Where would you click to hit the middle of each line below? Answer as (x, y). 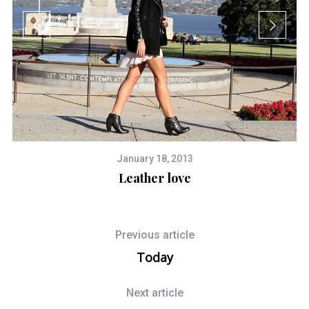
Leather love (154, 178)
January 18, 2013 (154, 158)
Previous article (154, 235)
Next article (154, 292)
